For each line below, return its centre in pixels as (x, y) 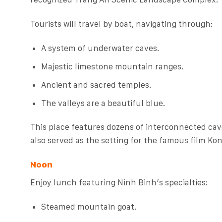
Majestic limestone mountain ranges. (112, 66)
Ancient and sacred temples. (96, 85)
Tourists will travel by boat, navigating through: (121, 24)
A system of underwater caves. (100, 48)
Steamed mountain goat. (88, 206)
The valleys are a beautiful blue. (103, 103)
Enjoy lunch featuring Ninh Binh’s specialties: (119, 182)
